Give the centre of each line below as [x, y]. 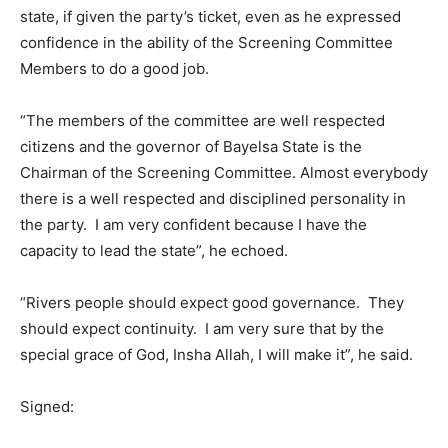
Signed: [47, 406]
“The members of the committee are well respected [202, 120]
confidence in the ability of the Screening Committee [206, 42]
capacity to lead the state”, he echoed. [156, 250]
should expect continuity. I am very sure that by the [202, 328]
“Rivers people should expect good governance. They [212, 302]
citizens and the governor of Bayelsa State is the [191, 146]
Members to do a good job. [114, 68]
